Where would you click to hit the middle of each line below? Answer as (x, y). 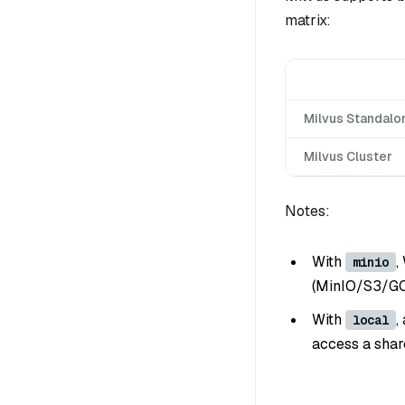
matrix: (308, 20)
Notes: (307, 211)
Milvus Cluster (348, 156)
